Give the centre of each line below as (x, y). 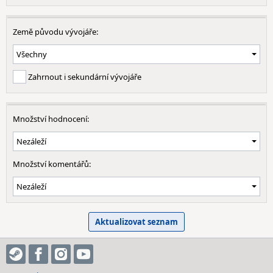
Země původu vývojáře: (55, 32)
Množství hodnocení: (51, 119)
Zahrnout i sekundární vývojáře (84, 77)
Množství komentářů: (52, 164)
